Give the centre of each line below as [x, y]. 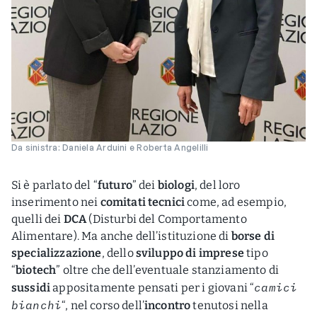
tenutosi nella [230, 305]
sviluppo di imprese [191, 253]
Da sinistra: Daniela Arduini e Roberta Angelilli [110, 147]
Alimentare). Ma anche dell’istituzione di [121, 236]
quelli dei [38, 219]
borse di [253, 236]
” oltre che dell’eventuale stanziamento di [168, 270]
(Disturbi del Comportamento [168, 219]
